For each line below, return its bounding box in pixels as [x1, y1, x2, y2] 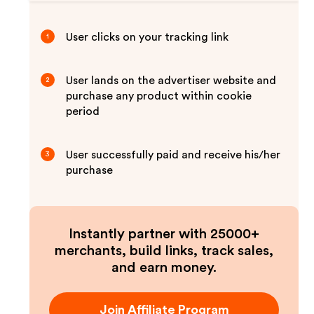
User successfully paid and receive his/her [66, 149, 281, 161]
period [66, 106, 100, 117]
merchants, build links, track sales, [55, 244, 273, 258]
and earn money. [111, 261, 217, 275]
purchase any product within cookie [66, 90, 252, 102]
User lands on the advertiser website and [66, 75, 277, 86]
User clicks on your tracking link [66, 32, 229, 43]
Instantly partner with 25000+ [69, 227, 259, 241]
